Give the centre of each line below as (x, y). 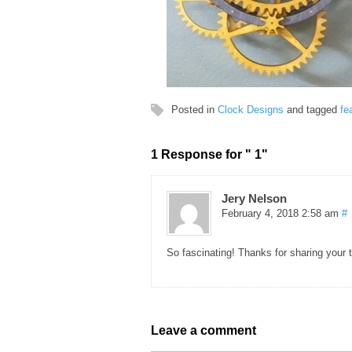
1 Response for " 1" (209, 155)
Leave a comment (203, 331)
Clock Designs (251, 110)
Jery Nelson (255, 199)
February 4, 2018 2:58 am (280, 214)
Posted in (195, 110)
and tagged (312, 110)
